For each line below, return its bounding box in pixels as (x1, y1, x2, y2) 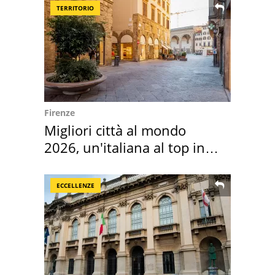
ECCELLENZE (56, 180, 95, 190)
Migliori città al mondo (44, 120, 186, 139)
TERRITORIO (56, 3, 94, 12)
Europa (44, 155, 89, 174)
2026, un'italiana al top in (44, 137, 205, 157)
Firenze (44, 106, 75, 118)
